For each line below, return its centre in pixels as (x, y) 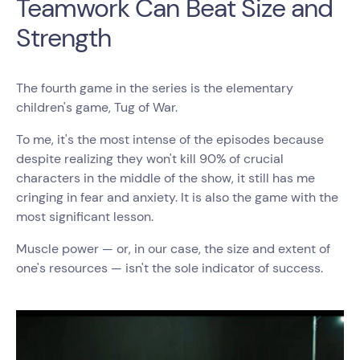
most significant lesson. (86, 217)
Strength (64, 38)
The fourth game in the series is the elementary (155, 88)
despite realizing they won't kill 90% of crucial (150, 159)
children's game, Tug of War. (98, 107)
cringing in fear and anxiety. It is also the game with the (177, 197)
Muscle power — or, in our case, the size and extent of (173, 249)
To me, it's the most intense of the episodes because (170, 139)
